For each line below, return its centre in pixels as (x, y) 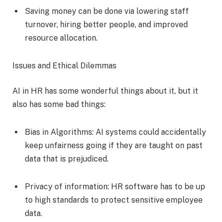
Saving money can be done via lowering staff (107, 11)
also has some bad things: (60, 105)
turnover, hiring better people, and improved (106, 24)
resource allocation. (62, 38)
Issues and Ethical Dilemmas (65, 65)
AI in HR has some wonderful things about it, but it (105, 91)
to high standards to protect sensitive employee (114, 200)
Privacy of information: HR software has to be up (115, 186)
